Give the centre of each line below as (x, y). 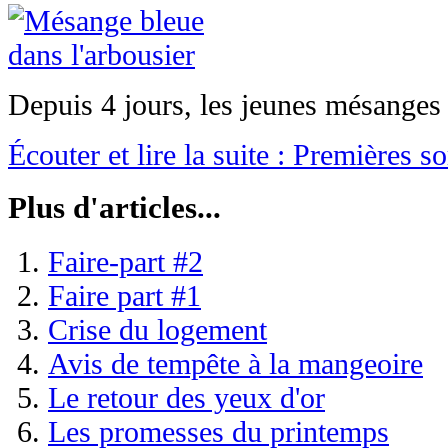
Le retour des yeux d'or (186, 398)
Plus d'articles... (114, 208)
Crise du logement (157, 330)
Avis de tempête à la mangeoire (235, 364)
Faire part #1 (124, 296)
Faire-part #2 (125, 262)
